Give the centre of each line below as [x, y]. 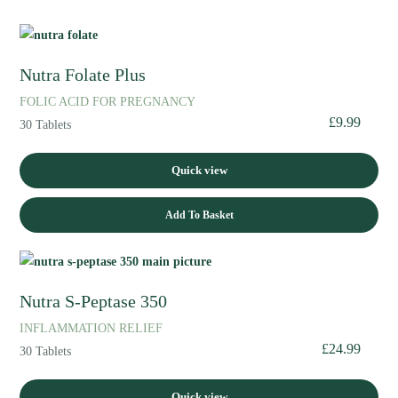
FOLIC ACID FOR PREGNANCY [108, 101]
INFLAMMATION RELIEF [92, 327]
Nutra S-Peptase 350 [94, 301]
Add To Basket [199, 215]
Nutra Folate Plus [83, 75]
